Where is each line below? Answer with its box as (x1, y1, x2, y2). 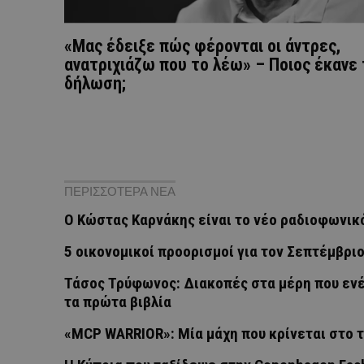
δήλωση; (64, 72, 126, 93)
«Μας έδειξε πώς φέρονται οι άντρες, (64, 35, 340, 56)
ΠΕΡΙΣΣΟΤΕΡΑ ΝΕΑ (64, 184, 175, 199)
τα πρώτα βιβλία (64, 292, 171, 312)
